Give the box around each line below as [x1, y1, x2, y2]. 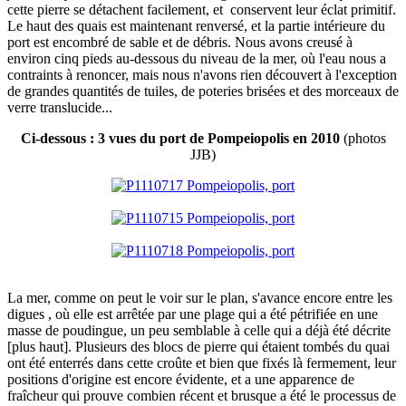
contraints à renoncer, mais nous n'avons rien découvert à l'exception [7, 67, 397, 83]
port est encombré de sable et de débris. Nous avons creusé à [7, 34, 353, 51]
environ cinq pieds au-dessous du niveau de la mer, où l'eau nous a [7, 51, 386, 67]
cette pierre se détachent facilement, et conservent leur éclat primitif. [7, 2, 396, 18]
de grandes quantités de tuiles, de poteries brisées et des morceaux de [7, 83, 399, 100]
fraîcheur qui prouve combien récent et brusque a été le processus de [7, 388, 396, 404]
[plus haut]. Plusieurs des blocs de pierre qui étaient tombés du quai [7, 339, 390, 355]
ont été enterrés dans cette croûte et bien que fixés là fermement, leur [7, 355, 396, 372]
